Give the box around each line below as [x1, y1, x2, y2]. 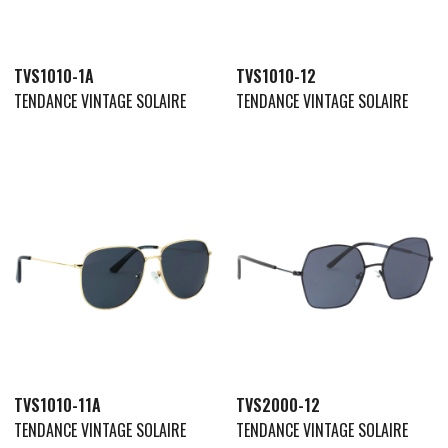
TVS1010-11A [14, 393, 101, 418]
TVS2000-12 [235, 393, 320, 418]
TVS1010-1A [14, 63, 94, 88]
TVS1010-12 [235, 63, 316, 88]
